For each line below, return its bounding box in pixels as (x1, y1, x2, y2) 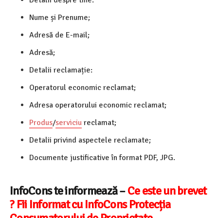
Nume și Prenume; (29, 12, 90, 22)
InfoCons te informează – (10, 183, 127, 198)
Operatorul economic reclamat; (29, 82, 136, 92)
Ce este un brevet (127, 183, 207, 198)
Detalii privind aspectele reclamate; (29, 135, 151, 145)
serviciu (55, 117, 82, 127)
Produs (29, 117, 53, 127)
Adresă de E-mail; (29, 30, 90, 40)
